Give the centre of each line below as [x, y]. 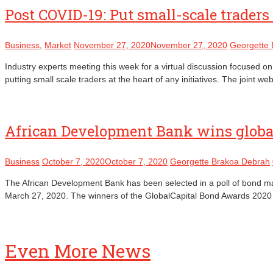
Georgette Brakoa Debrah [220, 161]
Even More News [78, 250]
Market [58, 45]
